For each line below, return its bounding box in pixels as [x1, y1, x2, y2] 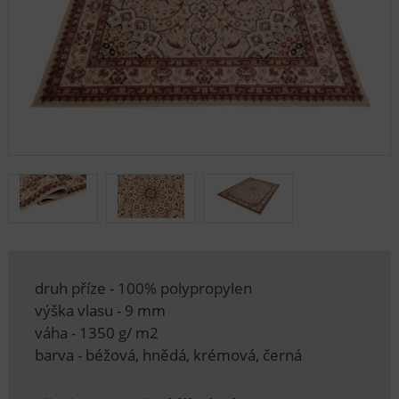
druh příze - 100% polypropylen [34, 278, 252, 299]
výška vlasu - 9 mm [34, 300, 166, 322]
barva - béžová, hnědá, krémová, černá [34, 345, 302, 366]
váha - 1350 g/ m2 [34, 322, 159, 344]
